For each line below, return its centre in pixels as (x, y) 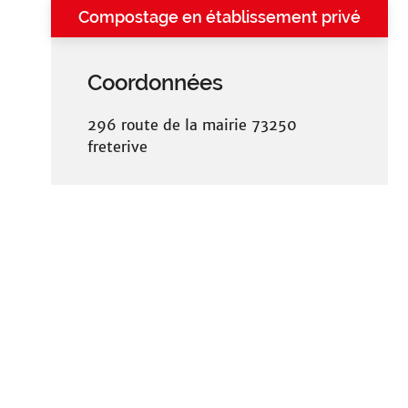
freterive (117, 147)
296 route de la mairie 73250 (192, 125)
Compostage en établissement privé (219, 17)
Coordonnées (155, 82)
